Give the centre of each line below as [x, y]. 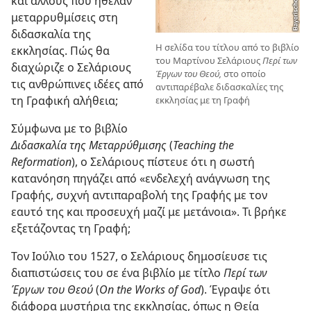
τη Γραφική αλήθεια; [65, 101]
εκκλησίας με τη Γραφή [203, 100]
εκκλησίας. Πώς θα [60, 51]
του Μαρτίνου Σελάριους [209, 60]
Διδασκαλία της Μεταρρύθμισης [90, 145]
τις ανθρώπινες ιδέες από [77, 84]
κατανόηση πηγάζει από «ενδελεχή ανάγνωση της [141, 179]
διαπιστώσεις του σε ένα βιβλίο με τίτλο [117, 273]
